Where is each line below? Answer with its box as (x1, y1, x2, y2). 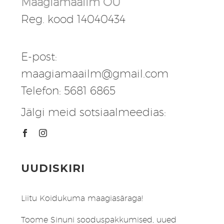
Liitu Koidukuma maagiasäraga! (21, 193, 143, 203)
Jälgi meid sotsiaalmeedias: (21, 105, 166, 118)
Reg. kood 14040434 (21, 12, 125, 25)
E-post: (21, 49, 57, 63)
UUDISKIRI (21, 162, 85, 175)
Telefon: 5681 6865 (21, 83, 115, 97)
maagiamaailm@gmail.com (21, 66, 168, 80)
